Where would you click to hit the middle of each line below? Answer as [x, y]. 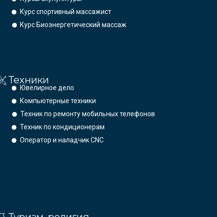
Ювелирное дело [47, 88]
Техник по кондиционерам [62, 127]
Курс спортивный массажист [66, 12]
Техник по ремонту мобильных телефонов [87, 114]
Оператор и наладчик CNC [62, 140]
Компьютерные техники [58, 101]
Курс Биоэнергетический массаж [73, 25]
